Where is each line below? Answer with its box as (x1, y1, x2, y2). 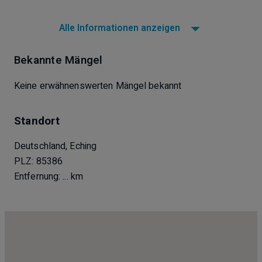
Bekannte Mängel (14, 51, 103, 68)
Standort (14, 112, 60, 129)
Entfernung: (14, 169, 63, 184)
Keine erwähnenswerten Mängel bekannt (14, 78, 182, 93)
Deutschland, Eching (14, 139, 97, 153)
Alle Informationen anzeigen (58, 22, 180, 36)
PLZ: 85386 (14, 154, 63, 168)
